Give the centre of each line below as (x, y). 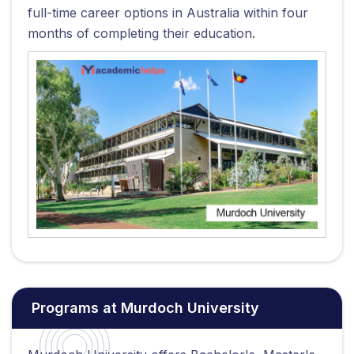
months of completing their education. (141, 33)
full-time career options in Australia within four (168, 13)
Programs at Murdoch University (145, 307)
